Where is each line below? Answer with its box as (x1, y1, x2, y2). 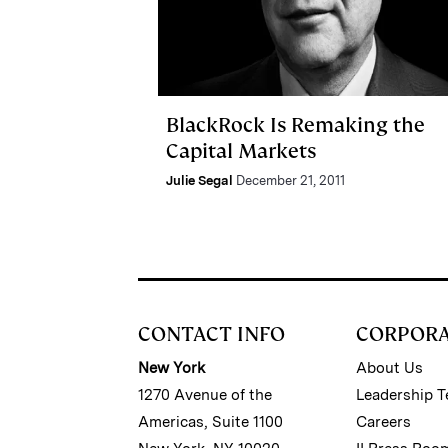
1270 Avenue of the (138, 385, 272, 404)
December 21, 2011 (236, 172, 345, 188)
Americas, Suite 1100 (138, 412, 283, 431)
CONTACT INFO (138, 320, 285, 347)
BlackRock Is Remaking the (166, 111, 425, 138)
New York (138, 358, 205, 377)
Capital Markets (166, 137, 316, 164)
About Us (356, 358, 424, 377)
